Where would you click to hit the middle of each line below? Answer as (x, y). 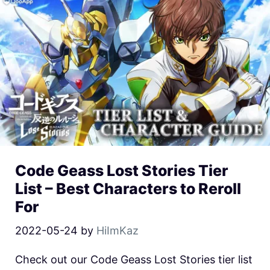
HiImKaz (118, 231)
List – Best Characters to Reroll (128, 189)
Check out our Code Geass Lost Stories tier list (134, 260)
